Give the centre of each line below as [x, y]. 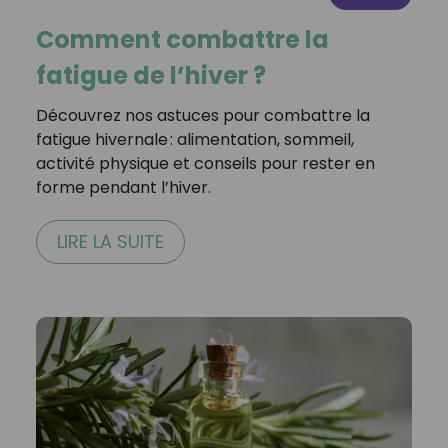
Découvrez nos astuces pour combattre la [202, 115]
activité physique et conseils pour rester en [205, 163]
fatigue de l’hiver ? [150, 75]
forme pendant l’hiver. [123, 187]
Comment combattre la [182, 39]
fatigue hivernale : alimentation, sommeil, [194, 139]
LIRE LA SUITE [110, 241]
